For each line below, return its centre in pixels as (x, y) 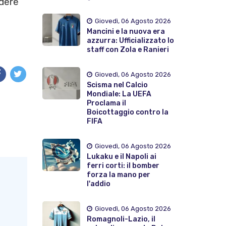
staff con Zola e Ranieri (128, 49)
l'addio (98, 184)
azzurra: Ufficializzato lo (130, 40)
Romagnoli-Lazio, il (121, 219)
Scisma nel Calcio (117, 85)
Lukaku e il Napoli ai (121, 156)
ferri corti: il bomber (123, 165)
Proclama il (106, 103)
